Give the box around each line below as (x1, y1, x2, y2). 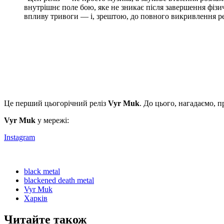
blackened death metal (24, 175, 94, 184)
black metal (24, 166, 60, 175)
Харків (24, 193, 47, 202)
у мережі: (35, 115, 69, 124)
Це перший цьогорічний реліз (4, 98, 108, 107)
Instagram (4, 132, 35, 141)
